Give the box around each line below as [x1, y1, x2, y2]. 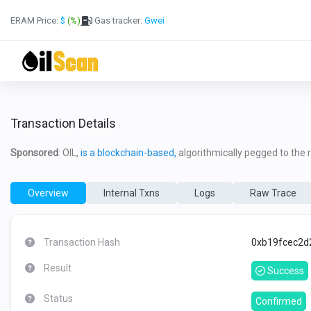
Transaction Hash [44, 237, 120, 248]
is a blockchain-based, [81, 147, 176, 158]
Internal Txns [103, 187, 160, 199]
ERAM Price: [10, 15, 60, 26]
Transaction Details [10, 116, 116, 131]
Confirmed [255, 296, 302, 307]
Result [44, 262, 72, 274]
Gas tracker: [92, 15, 144, 26]
